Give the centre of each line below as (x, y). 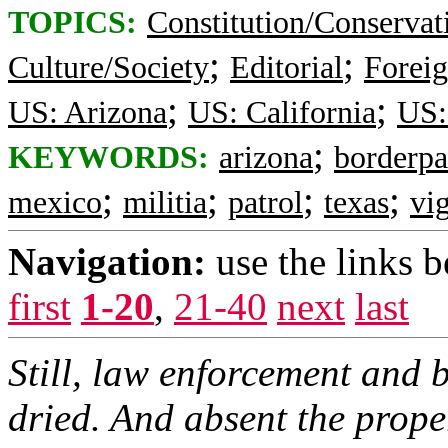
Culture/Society (108, 67)
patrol (265, 202)
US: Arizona (87, 112)
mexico (55, 202)
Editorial (286, 67)
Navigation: (107, 261)
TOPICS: (72, 22)
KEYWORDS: (108, 157)
